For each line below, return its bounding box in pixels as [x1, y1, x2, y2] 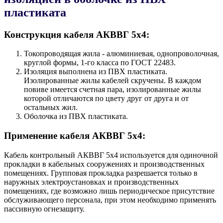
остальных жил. [24, 103, 78, 112]
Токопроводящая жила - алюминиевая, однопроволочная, [24, 49, 219, 58]
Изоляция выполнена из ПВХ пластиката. [24, 67, 167, 76]
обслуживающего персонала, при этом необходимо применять [4, 195, 216, 204]
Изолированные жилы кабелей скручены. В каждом [24, 76, 201, 85]
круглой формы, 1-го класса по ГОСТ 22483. [24, 58, 176, 67]
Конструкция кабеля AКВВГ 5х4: [4, 29, 149, 40]
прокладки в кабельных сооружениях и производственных [4, 159, 205, 168]
